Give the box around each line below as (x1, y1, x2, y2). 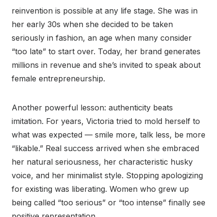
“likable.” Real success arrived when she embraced (12, 143, 199, 154)
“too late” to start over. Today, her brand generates (12, 46, 201, 57)
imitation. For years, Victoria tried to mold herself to (12, 116, 200, 126)
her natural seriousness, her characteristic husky (12, 157, 193, 167)
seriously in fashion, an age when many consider (12, 33, 192, 43)
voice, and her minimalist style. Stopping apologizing (12, 170, 203, 181)
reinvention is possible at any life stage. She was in (12, 6, 198, 16)
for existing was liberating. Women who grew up (12, 184, 189, 194)
